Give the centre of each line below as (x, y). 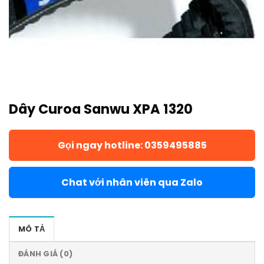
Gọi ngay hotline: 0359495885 (132, 146)
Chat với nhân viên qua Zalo (132, 183)
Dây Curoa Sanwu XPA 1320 (101, 109)
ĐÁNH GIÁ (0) (46, 254)
